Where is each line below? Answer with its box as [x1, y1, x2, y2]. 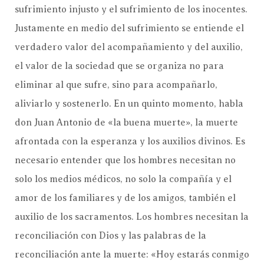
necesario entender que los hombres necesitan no [15, 154, 236, 166]
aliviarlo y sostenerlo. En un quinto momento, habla [15, 98, 243, 109]
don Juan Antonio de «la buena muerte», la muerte [15, 117, 238, 128]
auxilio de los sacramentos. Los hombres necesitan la [15, 211, 249, 222]
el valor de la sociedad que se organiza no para [15, 60, 224, 71]
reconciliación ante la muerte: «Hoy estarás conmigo [15, 249, 249, 260]
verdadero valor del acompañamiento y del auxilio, [15, 41, 243, 52]
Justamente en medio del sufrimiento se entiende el [15, 22, 244, 34]
